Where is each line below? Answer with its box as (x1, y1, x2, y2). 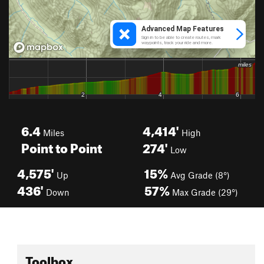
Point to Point (21, 136, 102, 156)
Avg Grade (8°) (168, 170, 230, 180)
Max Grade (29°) (170, 187, 238, 197)
